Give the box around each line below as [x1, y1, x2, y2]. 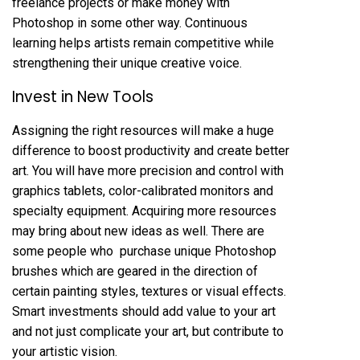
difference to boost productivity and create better [12, 143, 289, 159]
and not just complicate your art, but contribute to [12, 324, 284, 340]
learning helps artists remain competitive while [12, 35, 274, 51]
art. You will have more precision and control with [12, 163, 284, 179]
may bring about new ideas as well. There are [12, 223, 264, 239]
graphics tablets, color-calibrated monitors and [12, 183, 273, 199]
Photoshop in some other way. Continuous [12, 15, 247, 31]
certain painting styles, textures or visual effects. [12, 284, 286, 300]
